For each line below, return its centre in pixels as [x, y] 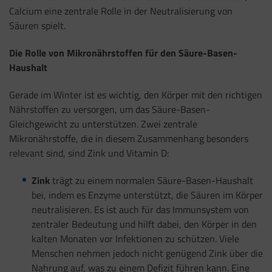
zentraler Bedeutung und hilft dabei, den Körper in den [144, 224]
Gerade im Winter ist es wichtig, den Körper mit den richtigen [136, 94]
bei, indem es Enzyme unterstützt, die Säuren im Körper [147, 195]
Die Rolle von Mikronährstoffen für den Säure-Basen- [123, 53]
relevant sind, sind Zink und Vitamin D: [89, 153]
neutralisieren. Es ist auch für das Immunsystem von [140, 209]
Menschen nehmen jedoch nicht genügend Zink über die [147, 253]
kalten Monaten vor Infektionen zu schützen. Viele [135, 238]
